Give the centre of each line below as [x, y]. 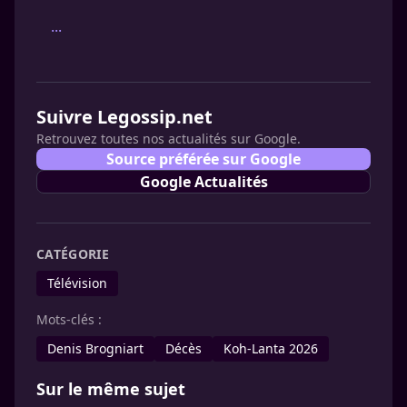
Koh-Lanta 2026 [271, 348]
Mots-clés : [69, 319]
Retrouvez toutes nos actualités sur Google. [169, 139]
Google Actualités [203, 182]
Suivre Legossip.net [124, 117]
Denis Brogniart [95, 348]
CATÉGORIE [73, 254]
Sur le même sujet [111, 389]
